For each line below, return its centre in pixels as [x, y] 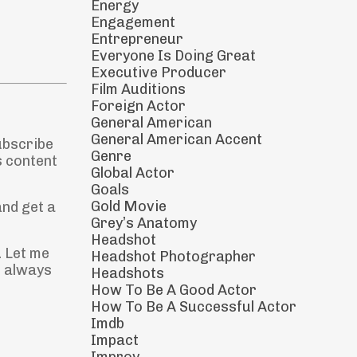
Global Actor [132, 173]
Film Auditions [138, 89]
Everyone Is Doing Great [173, 56]
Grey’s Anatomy [143, 223]
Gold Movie [128, 206]
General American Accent [176, 139]
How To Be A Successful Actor [193, 307]
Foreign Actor [138, 106]
